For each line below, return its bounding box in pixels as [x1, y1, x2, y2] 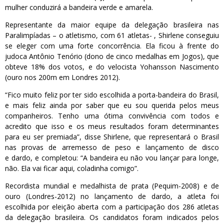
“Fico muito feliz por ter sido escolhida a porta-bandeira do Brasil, [5, 90, 219, 99]
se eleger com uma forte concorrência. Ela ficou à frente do [5, 41, 219, 50]
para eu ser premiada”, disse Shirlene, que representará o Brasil [5, 132, 219, 141]
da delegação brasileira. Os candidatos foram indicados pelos [5, 212, 219, 222]
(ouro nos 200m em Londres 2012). [5, 72, 122, 82]
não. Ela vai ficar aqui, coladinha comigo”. [5, 163, 138, 173]
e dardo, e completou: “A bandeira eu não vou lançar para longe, [5, 153, 219, 162]
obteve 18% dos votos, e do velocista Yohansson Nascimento [5, 62, 219, 71]
